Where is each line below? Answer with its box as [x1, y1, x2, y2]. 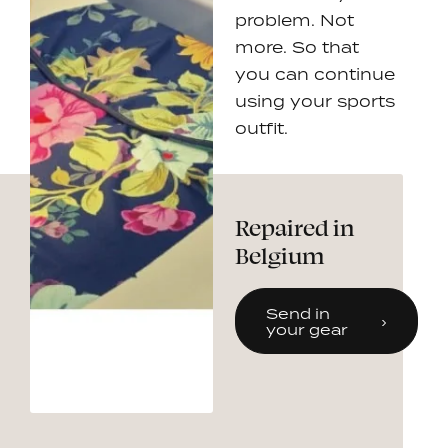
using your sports [235, 90, 396, 111]
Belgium [235, 240, 325, 270]
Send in [266, 304, 331, 324]
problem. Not [235, 9, 355, 30]
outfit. [235, 117, 289, 138]
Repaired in [235, 212, 355, 242]
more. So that [235, 36, 360, 57]
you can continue [235, 63, 396, 84]
